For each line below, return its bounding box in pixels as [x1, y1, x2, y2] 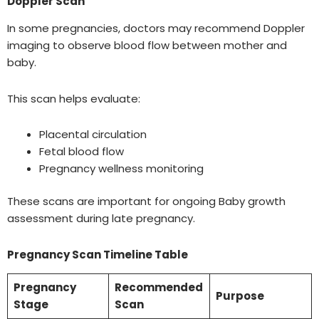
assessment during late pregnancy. [7, 211, 195, 226]
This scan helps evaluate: [7, 90, 140, 106]
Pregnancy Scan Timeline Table [7, 246, 188, 262]
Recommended [114, 280, 203, 296]
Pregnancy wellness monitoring [39, 160, 204, 176]
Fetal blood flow [39, 143, 124, 159]
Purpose [215, 288, 264, 304]
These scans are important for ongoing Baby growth [7, 194, 286, 209]
